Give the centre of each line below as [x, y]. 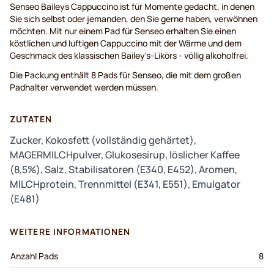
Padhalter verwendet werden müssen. [84, 87]
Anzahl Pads [34, 256]
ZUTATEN [31, 119]
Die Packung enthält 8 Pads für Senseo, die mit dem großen [125, 75]
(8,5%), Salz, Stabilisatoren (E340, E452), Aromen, [124, 170]
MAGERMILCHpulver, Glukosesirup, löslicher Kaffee [125, 155]
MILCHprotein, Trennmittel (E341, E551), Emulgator [125, 184]
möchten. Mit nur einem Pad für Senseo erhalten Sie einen [123, 31]
